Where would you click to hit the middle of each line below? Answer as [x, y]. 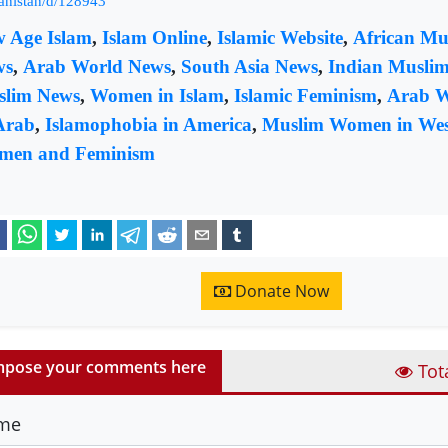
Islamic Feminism [305, 95]
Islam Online [154, 37]
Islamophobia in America [148, 124]
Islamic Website [280, 37]
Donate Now [280, 290]
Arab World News [97, 66]
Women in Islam [157, 95]
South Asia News [249, 66]
